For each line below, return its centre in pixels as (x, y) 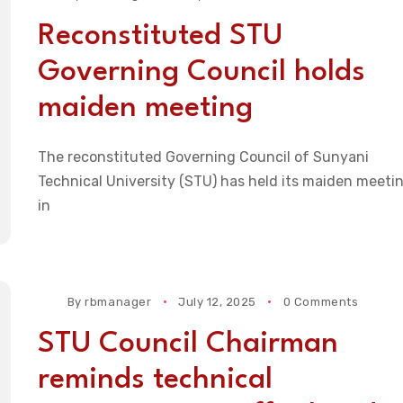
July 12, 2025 (217, 302)
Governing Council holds (201, 72)
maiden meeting (145, 108)
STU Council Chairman (188, 345)
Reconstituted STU (160, 36)
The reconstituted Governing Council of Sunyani (203, 157)
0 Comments (321, 302)
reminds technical (155, 381)
